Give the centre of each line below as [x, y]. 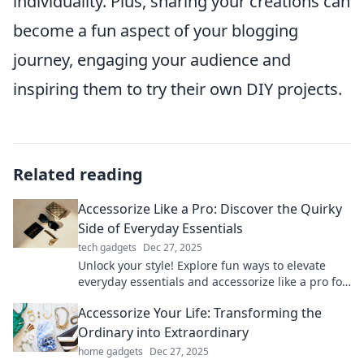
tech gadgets [107, 247]
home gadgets [110, 351]
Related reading [78, 174]
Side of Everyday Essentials [160, 228]
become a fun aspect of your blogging [156, 30]
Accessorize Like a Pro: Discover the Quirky [210, 209]
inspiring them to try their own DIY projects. [178, 89]
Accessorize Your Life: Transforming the [200, 313]
